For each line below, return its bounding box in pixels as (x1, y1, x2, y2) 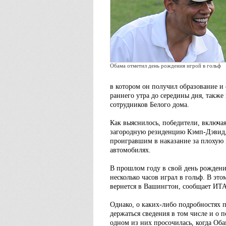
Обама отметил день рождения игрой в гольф (110, 63, 221, 69)
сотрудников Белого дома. (110, 101, 189, 108)
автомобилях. (110, 146, 151, 154)
